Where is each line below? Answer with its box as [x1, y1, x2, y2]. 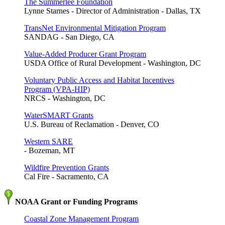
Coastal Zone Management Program [24, 214, 139, 223]
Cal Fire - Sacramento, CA [24, 172, 109, 181]
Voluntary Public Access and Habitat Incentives [24, 75, 174, 84]
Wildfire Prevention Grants [24, 163, 109, 172]
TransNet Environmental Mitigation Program [24, 23, 166, 32]
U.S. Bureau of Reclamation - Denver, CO [24, 120, 159, 129]
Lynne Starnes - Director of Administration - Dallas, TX [24, 6, 201, 15]
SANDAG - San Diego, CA [24, 32, 115, 41]
